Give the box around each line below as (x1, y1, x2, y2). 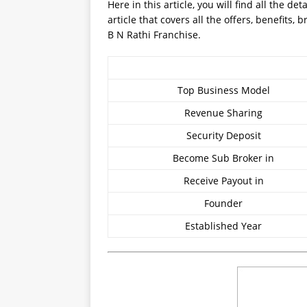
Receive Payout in (183, 174, 264, 187)
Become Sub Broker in (173, 151, 274, 164)
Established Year (185, 219, 262, 232)
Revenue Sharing (184, 106, 262, 119)
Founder (204, 197, 243, 210)
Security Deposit (186, 129, 261, 142)
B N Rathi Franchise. (108, 28, 201, 41)
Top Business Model (177, 84, 270, 97)
